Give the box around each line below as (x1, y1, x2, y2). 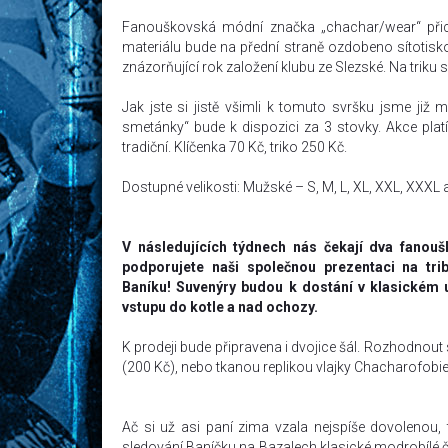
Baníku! (122, 279, 177, 295)
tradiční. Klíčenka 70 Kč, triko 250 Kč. (122, 139, 347, 155)
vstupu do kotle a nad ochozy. (122, 299, 318, 315)
